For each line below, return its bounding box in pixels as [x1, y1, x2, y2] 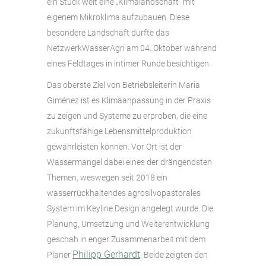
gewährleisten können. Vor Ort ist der [47, 141, 182, 151]
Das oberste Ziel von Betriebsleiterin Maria [47, 80, 200, 90]
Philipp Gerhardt [72, 248, 140, 260]
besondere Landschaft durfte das [47, 27, 169, 37]
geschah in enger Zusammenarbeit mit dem [47, 234, 205, 244]
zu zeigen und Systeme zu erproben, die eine [47, 110, 207, 121]
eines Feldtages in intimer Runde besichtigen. [47, 58, 211, 68]
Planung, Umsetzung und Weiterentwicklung [47, 218, 210, 229]
